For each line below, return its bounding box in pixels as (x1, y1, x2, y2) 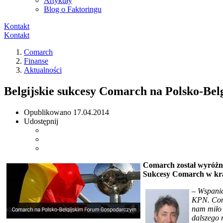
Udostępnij (24, 116, 58, 125)
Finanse (24, 57, 48, 65)
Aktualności (24, 66, 62, 74)
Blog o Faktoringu (44, 5, 102, 13)
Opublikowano (24, 108, 73, 116)
